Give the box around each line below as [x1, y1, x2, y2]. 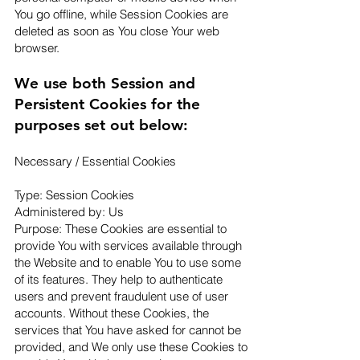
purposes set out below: [14, 116, 188, 134]
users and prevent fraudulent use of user [14, 288, 228, 304]
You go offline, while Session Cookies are [14, 6, 228, 22]
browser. [14, 40, 63, 55]
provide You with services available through [14, 238, 242, 253]
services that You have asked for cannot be [14, 322, 241, 337]
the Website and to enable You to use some [14, 255, 241, 270]
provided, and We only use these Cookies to [14, 339, 247, 354]
